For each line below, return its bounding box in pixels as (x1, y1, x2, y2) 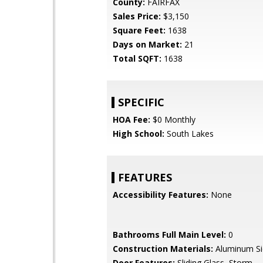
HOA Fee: (113, 114, 150, 125)
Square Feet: (113, 25, 166, 36)
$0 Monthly (150, 114, 195, 125)
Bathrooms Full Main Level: (113, 229, 226, 240)
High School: (113, 128, 164, 139)
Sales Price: (113, 11, 161, 22)
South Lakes (164, 128, 214, 139)
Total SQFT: (113, 53, 161, 64)
